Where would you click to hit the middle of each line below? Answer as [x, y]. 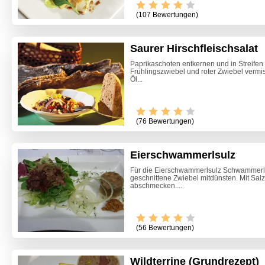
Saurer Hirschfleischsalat [194, 49]
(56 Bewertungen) [165, 227]
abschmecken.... [156, 185]
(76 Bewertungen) [165, 121]
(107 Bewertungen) [167, 15]
